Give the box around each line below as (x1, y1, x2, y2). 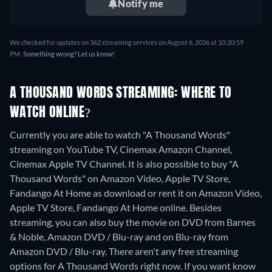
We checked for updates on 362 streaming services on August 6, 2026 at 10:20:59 (10, 38, 243, 47)
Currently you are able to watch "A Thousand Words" (10, 129, 230, 141)
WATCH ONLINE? (10, 106, 91, 120)
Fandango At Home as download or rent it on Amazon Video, (10, 187, 262, 199)
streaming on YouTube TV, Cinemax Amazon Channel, (10, 143, 232, 155)
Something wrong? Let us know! (23, 50, 115, 58)
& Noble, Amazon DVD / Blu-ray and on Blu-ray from (10, 231, 228, 243)
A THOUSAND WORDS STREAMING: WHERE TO (10, 87, 232, 101)
